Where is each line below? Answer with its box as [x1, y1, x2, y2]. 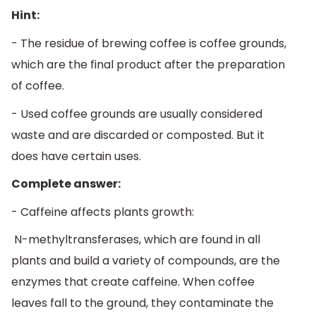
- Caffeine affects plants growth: [11, 203, 194, 220]
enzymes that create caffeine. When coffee [11, 274, 255, 291]
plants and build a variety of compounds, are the [11, 253, 280, 269]
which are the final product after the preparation [11, 56, 285, 73]
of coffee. [11, 78, 64, 95]
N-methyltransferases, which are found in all [11, 231, 260, 248]
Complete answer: [11, 176, 121, 193]
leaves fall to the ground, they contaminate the [11, 295, 274, 312]
